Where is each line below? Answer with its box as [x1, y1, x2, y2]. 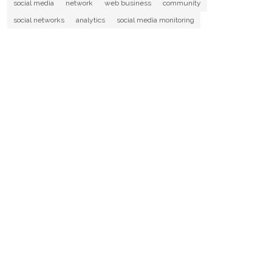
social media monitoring [116, 16, 194, 25]
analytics [75, 16, 105, 25]
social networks [13, 16, 64, 25]
